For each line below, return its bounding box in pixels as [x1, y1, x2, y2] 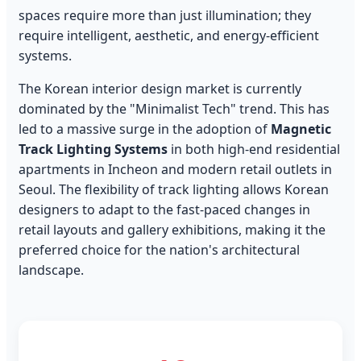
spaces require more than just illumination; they [19, 6, 311, 25]
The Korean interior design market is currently [19, 80, 301, 98]
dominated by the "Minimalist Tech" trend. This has [19, 100, 330, 118]
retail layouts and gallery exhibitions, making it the [19, 221, 326, 239]
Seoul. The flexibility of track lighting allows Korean [19, 180, 329, 199]
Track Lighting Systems [19, 140, 168, 159]
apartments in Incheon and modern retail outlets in [19, 160, 332, 179]
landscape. [19, 261, 84, 280]
